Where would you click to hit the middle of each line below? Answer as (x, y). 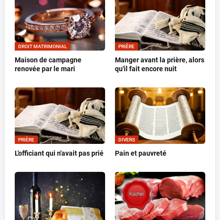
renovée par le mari (45, 69)
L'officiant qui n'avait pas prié (59, 153)
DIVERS (127, 140)
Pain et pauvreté (141, 153)
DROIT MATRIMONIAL (42, 47)
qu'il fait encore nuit (146, 69)
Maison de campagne (48, 60)
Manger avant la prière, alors (160, 60)
